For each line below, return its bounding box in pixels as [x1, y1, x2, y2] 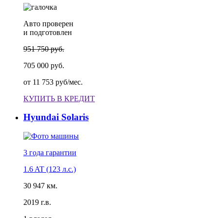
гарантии [46, 148, 76, 157]
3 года [23, 148, 44, 157]
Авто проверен [23, 19, 73, 28]
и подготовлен [23, 28, 72, 36]
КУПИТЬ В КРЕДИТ [23, 94, 95, 103]
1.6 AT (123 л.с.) [23, 165, 76, 173]
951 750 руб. [23, 44, 64, 53]
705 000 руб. [23, 61, 64, 70]
